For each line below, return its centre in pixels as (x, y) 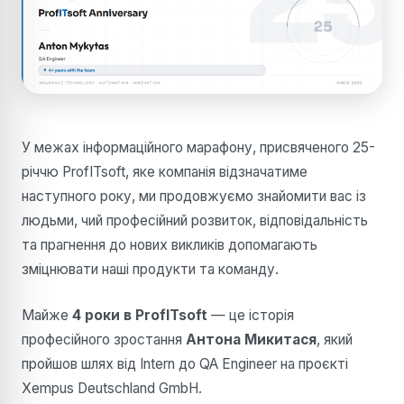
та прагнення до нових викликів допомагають (170, 244)
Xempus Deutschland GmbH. (112, 388)
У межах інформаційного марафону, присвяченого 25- (198, 147)
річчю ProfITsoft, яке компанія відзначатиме (165, 171)
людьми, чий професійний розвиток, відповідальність (195, 220)
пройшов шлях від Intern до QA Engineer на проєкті (185, 363)
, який (335, 339)
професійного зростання (104, 339)
